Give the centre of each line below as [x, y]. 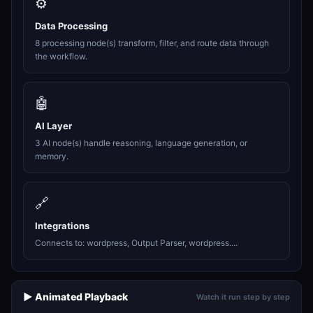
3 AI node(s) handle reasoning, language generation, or [141, 143]
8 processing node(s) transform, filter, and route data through [152, 43]
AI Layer [53, 126]
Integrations [62, 226]
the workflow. [61, 56]
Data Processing [71, 26]
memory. [52, 156]
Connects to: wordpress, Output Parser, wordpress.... [136, 243]
